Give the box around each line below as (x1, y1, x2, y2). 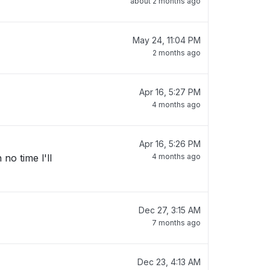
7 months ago (152, 218, 201, 227)
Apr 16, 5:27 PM (139, 87, 201, 97)
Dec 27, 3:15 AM (139, 205, 201, 215)
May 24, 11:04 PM (133, 35, 201, 45)
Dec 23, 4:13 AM (137, 257, 201, 267)
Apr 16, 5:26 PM (139, 139, 201, 149)
